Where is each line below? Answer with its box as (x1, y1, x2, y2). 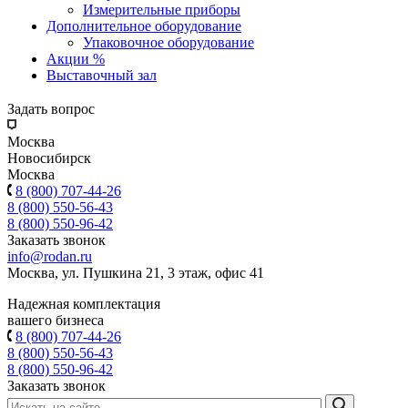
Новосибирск (7, 150, 91, 166)
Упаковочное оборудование (83, 35, 254, 50)
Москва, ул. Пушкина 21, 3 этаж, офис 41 (7, 265, 264, 280)
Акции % (46, 51, 105, 66)
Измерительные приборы (83, 2, 240, 17)
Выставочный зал (46, 67, 157, 83)
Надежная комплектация (7, 296, 160, 311)
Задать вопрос (7, 101, 95, 117)
